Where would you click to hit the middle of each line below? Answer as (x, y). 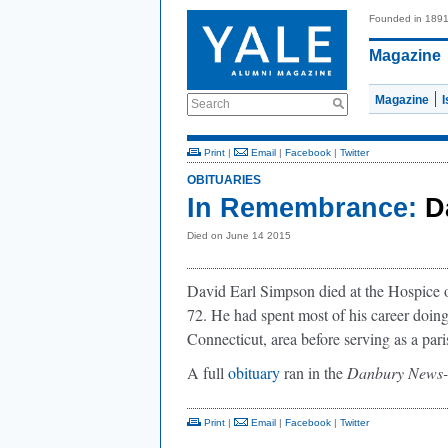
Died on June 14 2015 (239, 235)
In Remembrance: (302, 208)
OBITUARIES (224, 180)
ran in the (315, 372)
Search (210, 104)
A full (207, 372)
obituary (256, 372)
